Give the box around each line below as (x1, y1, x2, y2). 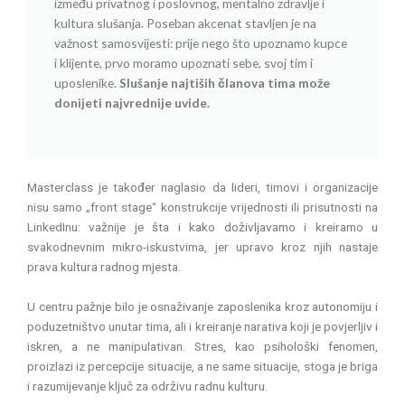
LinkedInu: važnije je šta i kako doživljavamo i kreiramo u (27, 220, 378, 235)
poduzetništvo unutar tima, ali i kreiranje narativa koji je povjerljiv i (27, 319, 378, 334)
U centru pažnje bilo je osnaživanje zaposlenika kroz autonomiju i (27, 299, 378, 315)
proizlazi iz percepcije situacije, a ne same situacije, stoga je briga (27, 359, 378, 374)
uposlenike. (54, 74, 119, 90)
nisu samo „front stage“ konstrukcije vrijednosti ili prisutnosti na (27, 200, 378, 215)
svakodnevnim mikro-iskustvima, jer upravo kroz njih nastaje (27, 240, 378, 255)
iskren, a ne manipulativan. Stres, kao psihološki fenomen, (27, 339, 378, 354)
